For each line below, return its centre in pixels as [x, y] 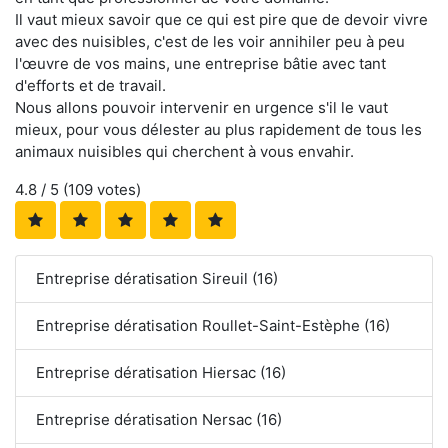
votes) [117, 189]
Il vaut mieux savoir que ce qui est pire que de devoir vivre [221, 19]
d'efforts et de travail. [90, 85]
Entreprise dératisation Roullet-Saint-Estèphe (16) [213, 325]
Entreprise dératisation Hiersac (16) [161, 372]
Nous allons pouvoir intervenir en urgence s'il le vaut [201, 107]
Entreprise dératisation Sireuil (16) [157, 278]
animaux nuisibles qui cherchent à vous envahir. [184, 151]
